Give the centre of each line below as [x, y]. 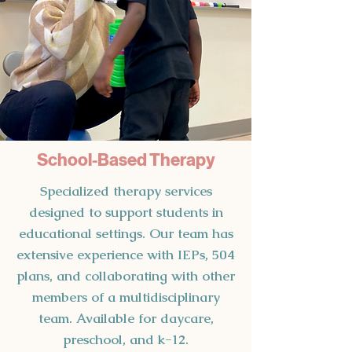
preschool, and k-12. [126, 339]
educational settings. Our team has [126, 233]
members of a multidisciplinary [126, 297]
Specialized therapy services [126, 191]
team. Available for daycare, [126, 318]
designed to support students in [126, 212]
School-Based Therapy [126, 159]
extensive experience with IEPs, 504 [126, 254]
